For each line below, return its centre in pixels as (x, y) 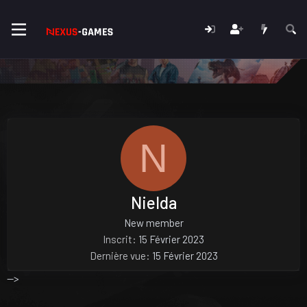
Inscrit (118, 239)
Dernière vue (118, 255)
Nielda (153, 202)
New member (153, 222)
